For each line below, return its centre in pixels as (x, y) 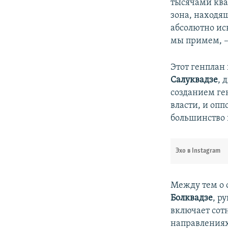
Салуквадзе (194, 80)
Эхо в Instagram (198, 151)
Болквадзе (192, 198)
